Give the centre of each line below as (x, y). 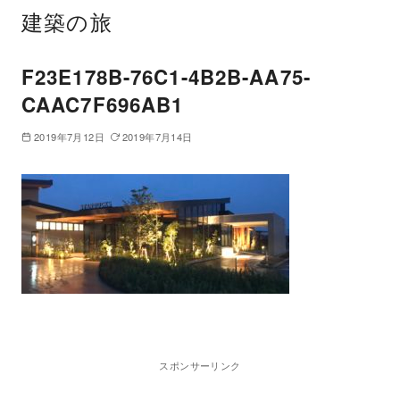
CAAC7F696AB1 (103, 104)
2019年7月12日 (69, 137)
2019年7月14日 (157, 137)
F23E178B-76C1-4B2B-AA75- (166, 77)
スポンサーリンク (200, 366)
